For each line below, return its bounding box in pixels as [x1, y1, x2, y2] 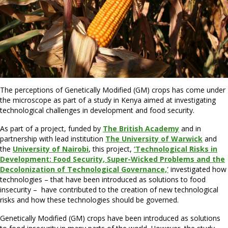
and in [179, 124, 201, 134]
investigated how [168, 164, 226, 175]
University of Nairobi [13, 144, 89, 154]
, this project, [89, 144, 134, 154]
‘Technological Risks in [134, 144, 217, 154]
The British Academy [103, 124, 179, 134]
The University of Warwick [105, 134, 203, 144]
